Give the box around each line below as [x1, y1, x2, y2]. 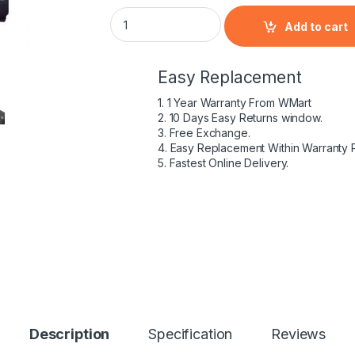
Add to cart [284, 19, 349, 33]
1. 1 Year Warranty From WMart [158, 96, 311, 109]
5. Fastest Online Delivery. [158, 156, 289, 170]
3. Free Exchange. [158, 126, 250, 139]
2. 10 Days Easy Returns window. [158, 111, 323, 124]
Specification [148, 326, 233, 342]
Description [29, 326, 110, 342]
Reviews [271, 326, 326, 342]
